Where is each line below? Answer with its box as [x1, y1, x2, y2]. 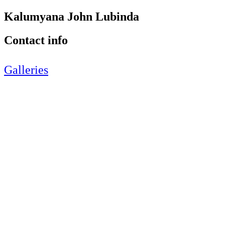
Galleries [4, 63, 48, 76]
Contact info [4, 33, 68, 47]
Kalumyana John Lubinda [4, 10, 139, 23]
